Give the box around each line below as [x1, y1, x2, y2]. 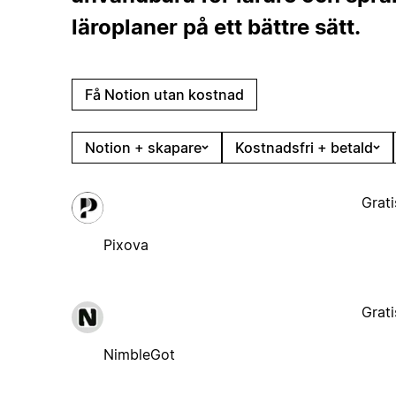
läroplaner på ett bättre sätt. [71, 13, 361, 40]
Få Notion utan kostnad [84, 85, 244, 103]
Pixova [103, 235, 148, 254]
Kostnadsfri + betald [234, 138, 373, 156]
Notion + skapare [84, 138, 202, 156]
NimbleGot [103, 345, 175, 363]
